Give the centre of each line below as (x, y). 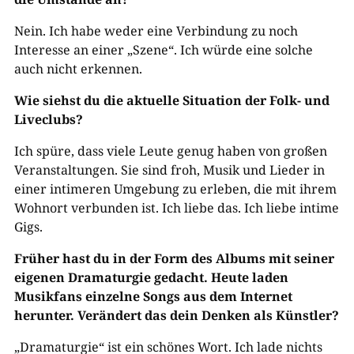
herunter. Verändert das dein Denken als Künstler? (176, 315)
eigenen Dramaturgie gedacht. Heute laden (151, 277)
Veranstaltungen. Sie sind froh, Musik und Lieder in (169, 169)
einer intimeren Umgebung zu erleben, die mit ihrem (175, 188)
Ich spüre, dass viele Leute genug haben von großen (170, 151)
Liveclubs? (48, 119)
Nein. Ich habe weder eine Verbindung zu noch (156, 30)
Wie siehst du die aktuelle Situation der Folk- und (171, 100)
